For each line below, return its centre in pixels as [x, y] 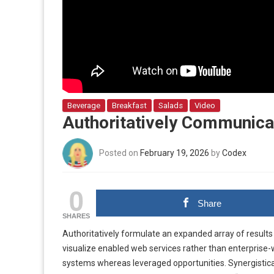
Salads [171, 106]
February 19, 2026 [175, 153]
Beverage [84, 106]
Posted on [120, 153]
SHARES [76, 216]
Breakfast [129, 106]
